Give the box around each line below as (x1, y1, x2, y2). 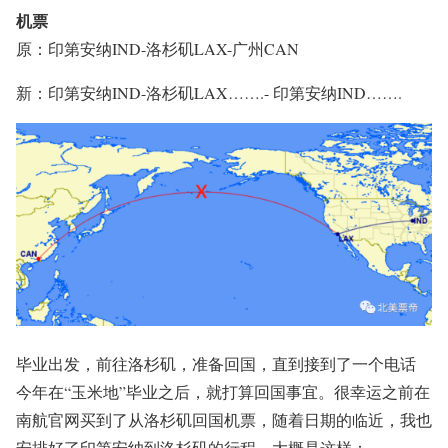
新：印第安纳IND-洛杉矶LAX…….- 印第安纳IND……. (16, 82, 402, 104)
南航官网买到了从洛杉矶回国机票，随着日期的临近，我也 (16, 409, 432, 431)
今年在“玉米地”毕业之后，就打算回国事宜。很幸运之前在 (16, 381, 430, 403)
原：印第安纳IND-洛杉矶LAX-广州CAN (16, 38, 299, 60)
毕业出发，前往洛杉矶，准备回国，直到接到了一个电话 (16, 353, 416, 375)
